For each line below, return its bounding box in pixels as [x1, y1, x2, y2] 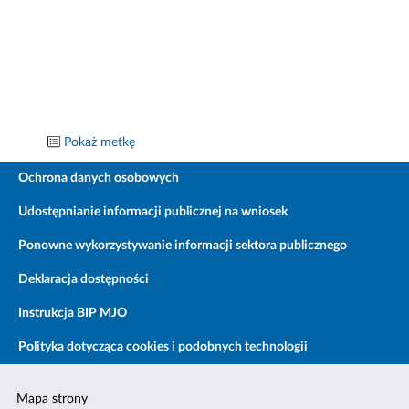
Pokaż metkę [64, 136, 136, 150]
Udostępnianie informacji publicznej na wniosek [18, 205, 288, 219]
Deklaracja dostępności [18, 273, 149, 287]
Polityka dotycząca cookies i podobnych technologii [18, 341, 308, 354]
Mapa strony [16, 393, 89, 406]
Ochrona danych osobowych [18, 172, 179, 185]
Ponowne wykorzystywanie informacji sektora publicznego [18, 239, 347, 253]
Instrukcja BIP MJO [18, 307, 127, 320]
